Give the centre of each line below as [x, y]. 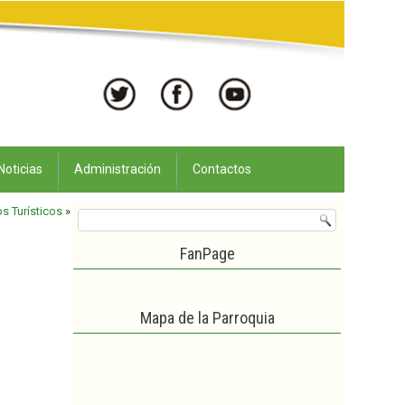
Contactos [222, 169]
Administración [118, 169]
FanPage [207, 254]
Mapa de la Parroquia [207, 318]
